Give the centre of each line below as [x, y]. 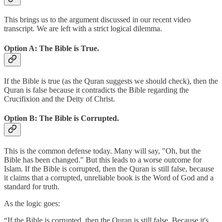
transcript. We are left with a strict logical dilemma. [83, 29]
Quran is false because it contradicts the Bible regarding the [96, 90]
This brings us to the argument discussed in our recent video [97, 20]
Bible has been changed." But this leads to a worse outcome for [103, 160]
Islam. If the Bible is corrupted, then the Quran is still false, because [109, 169]
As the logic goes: [32, 204]
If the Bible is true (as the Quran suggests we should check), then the [111, 81]
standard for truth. [32, 187]
